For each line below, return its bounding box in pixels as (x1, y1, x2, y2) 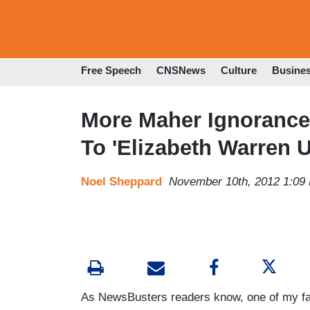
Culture (221, 64, 257, 77)
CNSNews (156, 64, 206, 77)
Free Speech (81, 64, 141, 77)
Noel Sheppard (81, 174, 162, 188)
